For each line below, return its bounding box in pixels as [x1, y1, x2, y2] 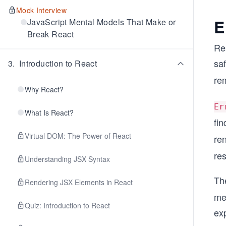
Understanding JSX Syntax [25, 154, 110, 164]
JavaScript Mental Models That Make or [27, 16, 176, 28]
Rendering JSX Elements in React [25, 177, 133, 187]
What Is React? [25, 107, 74, 118]
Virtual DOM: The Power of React [25, 131, 131, 141]
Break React [27, 28, 74, 40]
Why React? [25, 84, 64, 94]
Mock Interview [16, 5, 67, 15]
